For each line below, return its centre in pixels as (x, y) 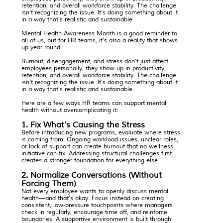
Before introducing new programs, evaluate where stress (101, 133)
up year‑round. (41, 48)
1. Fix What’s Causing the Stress (83, 125)
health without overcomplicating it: (69, 111)
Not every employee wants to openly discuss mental (95, 192)
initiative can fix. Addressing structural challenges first (96, 154)
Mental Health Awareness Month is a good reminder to (99, 34)
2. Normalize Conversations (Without (91, 175)
